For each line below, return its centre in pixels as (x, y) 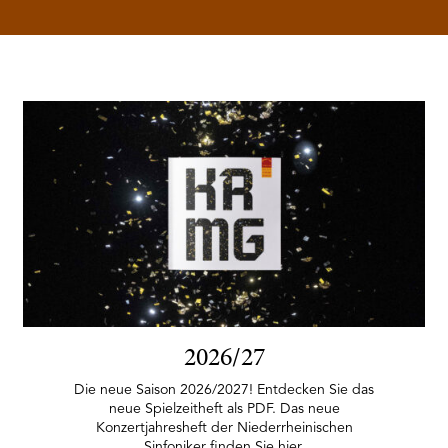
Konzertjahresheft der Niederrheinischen (224, 427)
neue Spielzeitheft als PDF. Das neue (224, 408)
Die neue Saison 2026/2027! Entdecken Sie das (224, 389)
